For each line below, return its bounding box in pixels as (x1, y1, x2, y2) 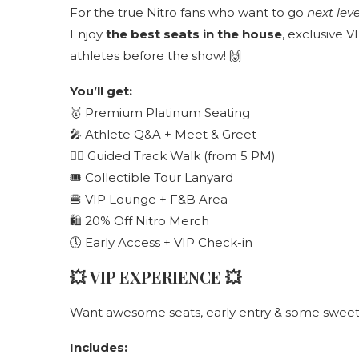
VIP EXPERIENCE (90, 266, 221, 288)
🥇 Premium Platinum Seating (70, 105, 250, 120)
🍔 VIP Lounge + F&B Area (70, 192, 228, 207)
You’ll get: (70, 83, 132, 99)
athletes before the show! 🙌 (70, 48, 241, 63)
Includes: (70, 340, 127, 355)
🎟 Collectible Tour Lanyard (70, 170, 233, 185)
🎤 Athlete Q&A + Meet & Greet (70, 127, 256, 142)
